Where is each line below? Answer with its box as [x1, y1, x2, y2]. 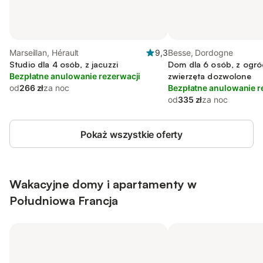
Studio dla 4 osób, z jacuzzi [9, 59, 118, 69]
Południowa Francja [9, 193, 118, 208]
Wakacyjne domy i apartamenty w [9, 177, 197, 191]
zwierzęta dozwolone [168, 71, 251, 81]
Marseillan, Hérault [9, 48, 79, 58]
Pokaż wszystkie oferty [80, 129, 183, 140]
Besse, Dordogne [168, 48, 233, 58]
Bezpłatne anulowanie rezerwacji [9, 71, 141, 81]
